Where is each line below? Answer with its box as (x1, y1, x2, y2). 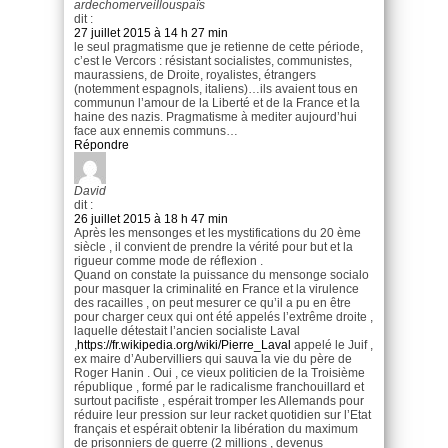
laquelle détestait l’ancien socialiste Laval (74, 323, 300, 338)
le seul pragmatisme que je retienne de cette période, (74, 39, 363, 54)
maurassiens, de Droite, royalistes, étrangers (74, 67, 316, 82)
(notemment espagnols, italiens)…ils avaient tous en (74, 81, 358, 96)
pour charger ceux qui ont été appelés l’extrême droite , (74, 309, 373, 324)
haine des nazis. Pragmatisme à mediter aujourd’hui (74, 109, 357, 124)
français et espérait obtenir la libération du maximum (74, 421, 358, 436)
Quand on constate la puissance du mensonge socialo (74, 267, 369, 282)
